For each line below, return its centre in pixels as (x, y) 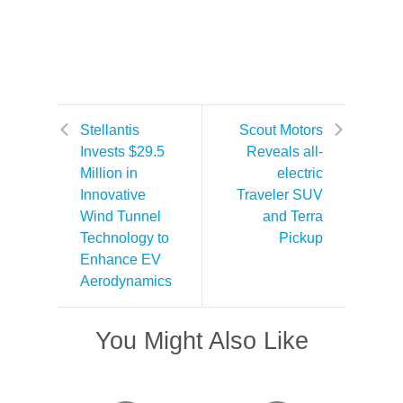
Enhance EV (121, 260)
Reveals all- (285, 152)
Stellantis (110, 130)
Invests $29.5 (122, 152)
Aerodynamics (126, 281)
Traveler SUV (280, 195)
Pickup (301, 238)
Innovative (113, 195)
